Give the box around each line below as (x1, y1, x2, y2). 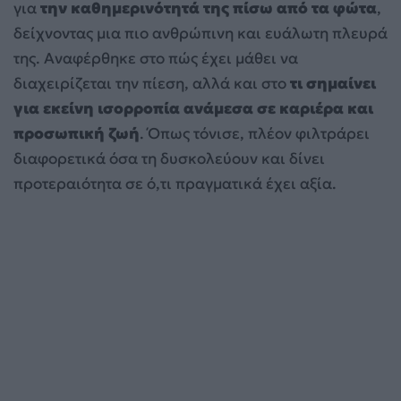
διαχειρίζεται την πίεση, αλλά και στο (13, 73, 286, 93)
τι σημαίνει (286, 73, 376, 93)
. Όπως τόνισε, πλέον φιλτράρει (140, 123, 370, 143)
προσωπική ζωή (13, 123, 140, 143)
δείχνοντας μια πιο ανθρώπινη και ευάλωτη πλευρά (13, 22, 388, 43)
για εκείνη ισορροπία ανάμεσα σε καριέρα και (13, 98, 373, 118)
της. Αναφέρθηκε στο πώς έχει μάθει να (13, 47, 298, 68)
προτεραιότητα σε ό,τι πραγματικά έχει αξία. (13, 173, 337, 193)
